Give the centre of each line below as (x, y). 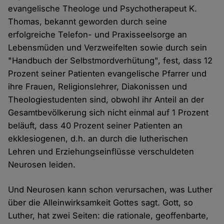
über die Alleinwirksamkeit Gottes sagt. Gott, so (101, 203)
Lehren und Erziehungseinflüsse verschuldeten (101, 152)
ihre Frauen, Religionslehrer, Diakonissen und (98, 87)
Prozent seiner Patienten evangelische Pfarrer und (107, 74)
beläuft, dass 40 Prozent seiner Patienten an (95, 126)
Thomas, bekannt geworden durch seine (88, 22)
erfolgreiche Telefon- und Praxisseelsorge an (98, 35)
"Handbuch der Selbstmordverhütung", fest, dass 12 (110, 61)
